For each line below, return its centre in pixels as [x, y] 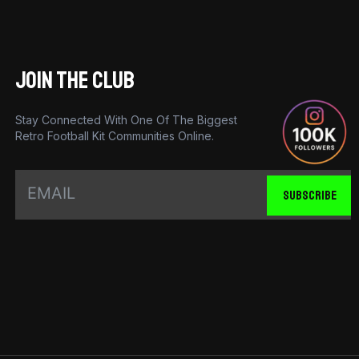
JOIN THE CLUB [75, 81]
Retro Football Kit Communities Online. [115, 135]
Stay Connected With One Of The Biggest [127, 119]
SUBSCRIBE [309, 196]
